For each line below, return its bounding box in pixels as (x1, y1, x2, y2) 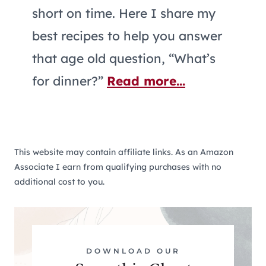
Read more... (107, 72, 185, 88)
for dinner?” (32, 72, 107, 88)
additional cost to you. (14, 176, 104, 187)
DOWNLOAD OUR (85, 246, 180, 255)
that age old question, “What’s (32, 50, 216, 66)
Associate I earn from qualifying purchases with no (14, 161, 221, 172)
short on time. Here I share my (32, 5, 216, 21)
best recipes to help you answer (32, 27, 222, 43)
